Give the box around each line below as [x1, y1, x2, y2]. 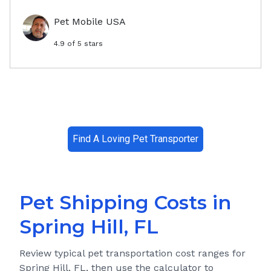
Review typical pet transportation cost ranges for [19, 247, 246, 260]
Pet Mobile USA [54, 16, 126, 28]
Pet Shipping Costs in [19, 191, 231, 215]
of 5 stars [65, 39, 103, 48]
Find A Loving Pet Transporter [73, 133, 198, 145]
